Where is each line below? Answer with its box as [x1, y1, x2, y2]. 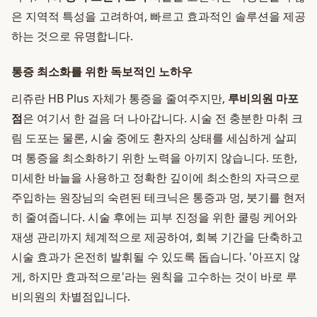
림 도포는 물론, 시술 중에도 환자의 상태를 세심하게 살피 [11, 130, 297, 146]
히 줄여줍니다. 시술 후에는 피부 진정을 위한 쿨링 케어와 [11, 209, 297, 225]
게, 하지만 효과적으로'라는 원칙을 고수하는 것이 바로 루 [11, 269, 297, 284]
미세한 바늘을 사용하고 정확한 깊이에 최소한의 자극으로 [11, 170, 300, 185]
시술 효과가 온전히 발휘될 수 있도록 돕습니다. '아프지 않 [11, 249, 300, 265]
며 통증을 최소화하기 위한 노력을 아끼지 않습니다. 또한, [11, 150, 297, 166]
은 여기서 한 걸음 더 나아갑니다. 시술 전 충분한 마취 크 [23, 110, 303, 126]
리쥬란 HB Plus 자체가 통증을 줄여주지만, [11, 91, 228, 106]
